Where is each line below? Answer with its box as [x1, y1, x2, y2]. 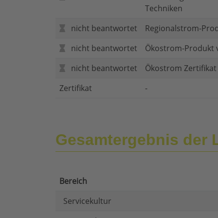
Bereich [59, 176, 87, 187]
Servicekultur [63, 196, 111, 207]
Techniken [145, 3, 182, 14]
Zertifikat [59, 83, 92, 94]
